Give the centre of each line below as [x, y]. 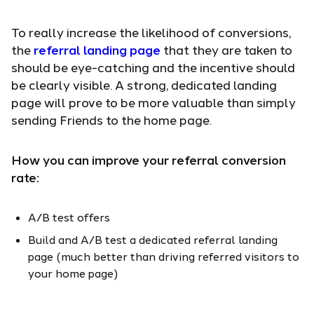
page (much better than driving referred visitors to [164, 256]
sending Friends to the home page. [111, 120]
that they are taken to [226, 49]
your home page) [73, 273]
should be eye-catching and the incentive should [153, 67]
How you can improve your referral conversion [149, 159]
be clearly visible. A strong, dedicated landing [144, 84]
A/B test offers [69, 217]
